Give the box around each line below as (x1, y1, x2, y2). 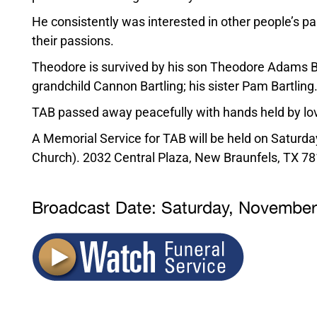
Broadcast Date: (31, 195, 156, 223)
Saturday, (161, 195, 238, 223)
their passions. (31, 33, 114, 49)
